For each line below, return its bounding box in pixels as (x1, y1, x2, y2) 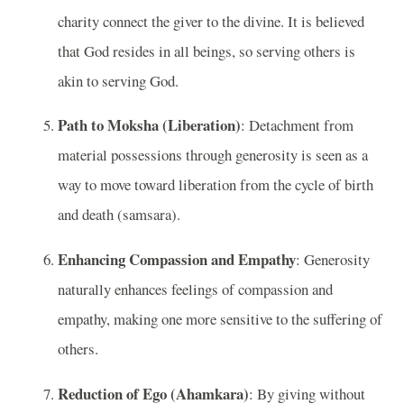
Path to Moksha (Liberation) (58, 114, 241, 137)
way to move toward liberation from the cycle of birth (58, 174, 373, 196)
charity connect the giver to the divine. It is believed (58, 10, 364, 32)
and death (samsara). (58, 204, 180, 225)
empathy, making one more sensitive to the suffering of (58, 308, 382, 330)
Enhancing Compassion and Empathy (58, 248, 296, 271)
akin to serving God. (58, 69, 179, 91)
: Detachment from (241, 115, 353, 136)
